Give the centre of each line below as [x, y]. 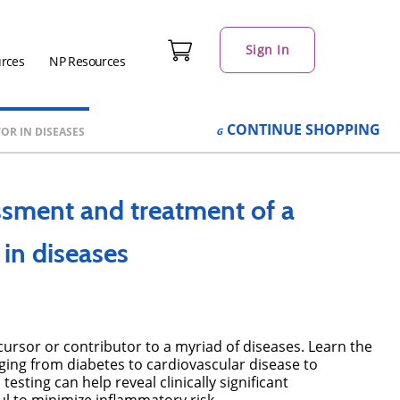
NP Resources [87, 61]
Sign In [267, 50]
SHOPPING [343, 129]
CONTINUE [264, 129]
